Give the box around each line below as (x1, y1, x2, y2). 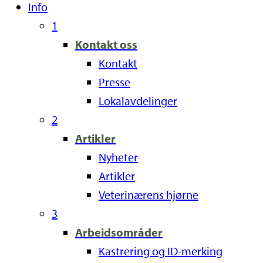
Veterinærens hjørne (99, 187, 198, 202)
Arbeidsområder (75, 225, 163, 240)
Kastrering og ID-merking (99, 244, 222, 258)
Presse (99, 75, 130, 89)
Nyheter (99, 150, 138, 164)
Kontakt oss (75, 37, 137, 52)
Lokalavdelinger (99, 93, 177, 108)
